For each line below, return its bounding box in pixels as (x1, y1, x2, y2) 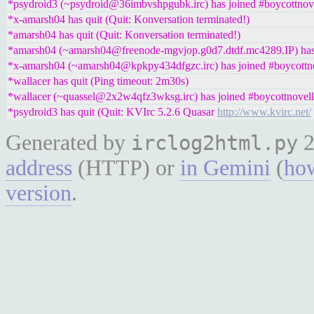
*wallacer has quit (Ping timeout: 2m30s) (8, 75, 189, 87)
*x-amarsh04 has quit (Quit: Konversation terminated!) (8, 13, 250, 25)
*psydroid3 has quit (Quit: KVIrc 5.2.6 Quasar (8, 106, 217, 118)
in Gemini (180, 156, 271, 180)
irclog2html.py (131, 131, 298, 155)
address (6, 156, 72, 180)
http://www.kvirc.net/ (217, 106, 311, 118)
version (6, 181, 71, 205)
